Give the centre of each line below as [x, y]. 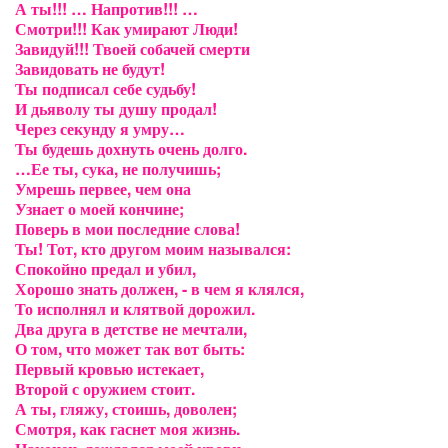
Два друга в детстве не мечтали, [131, 328]
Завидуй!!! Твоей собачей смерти [132, 48]
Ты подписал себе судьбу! [105, 88]
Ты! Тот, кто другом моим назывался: [153, 248]
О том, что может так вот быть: [130, 348]
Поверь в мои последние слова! [127, 228]
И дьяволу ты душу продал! [116, 108]
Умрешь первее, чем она [103, 188]
